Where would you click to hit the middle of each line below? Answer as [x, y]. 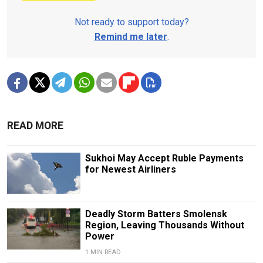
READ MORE [35, 126]
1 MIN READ [103, 252]
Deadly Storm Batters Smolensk [156, 214]
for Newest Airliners [130, 170]
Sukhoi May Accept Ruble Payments [164, 159]
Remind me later [131, 37]
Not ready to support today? [131, 22]
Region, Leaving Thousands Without [164, 225]
